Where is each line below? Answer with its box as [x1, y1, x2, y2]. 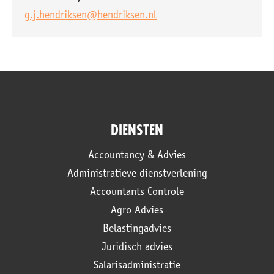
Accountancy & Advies [88, 150, 186, 161]
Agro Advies [111, 206, 163, 217]
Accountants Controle [90, 187, 184, 198]
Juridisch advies [102, 242, 172, 253]
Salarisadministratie [94, 261, 180, 272]
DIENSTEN [111, 123, 163, 138]
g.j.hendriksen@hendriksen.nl [24, 10, 157, 21]
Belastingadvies [103, 224, 171, 235]
